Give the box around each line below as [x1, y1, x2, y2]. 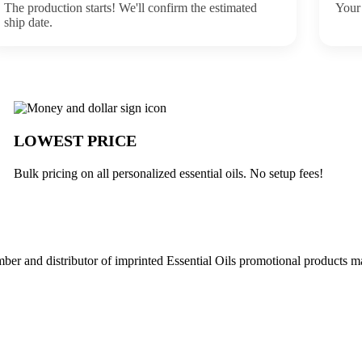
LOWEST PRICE [14, 131, 137, 149]
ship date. [4, 15, 53, 29]
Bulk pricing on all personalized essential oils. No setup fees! [14, 166, 324, 180]
